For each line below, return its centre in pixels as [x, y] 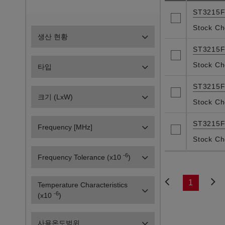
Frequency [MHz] [65, 127]
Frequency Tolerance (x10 [80, 157]
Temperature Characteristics [83, 185]
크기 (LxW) [55, 97]
